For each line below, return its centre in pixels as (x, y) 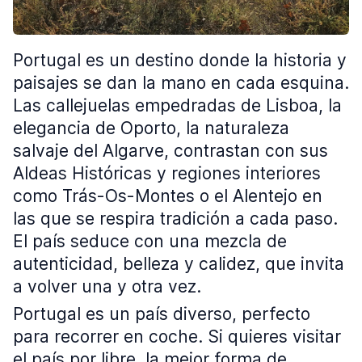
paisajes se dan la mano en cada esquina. (181, 83)
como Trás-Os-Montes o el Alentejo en (168, 196)
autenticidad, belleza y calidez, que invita (179, 264)
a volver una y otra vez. (107, 286)
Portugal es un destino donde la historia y (180, 60)
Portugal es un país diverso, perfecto (162, 314)
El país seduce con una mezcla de (150, 241)
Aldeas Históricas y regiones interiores (167, 173)
